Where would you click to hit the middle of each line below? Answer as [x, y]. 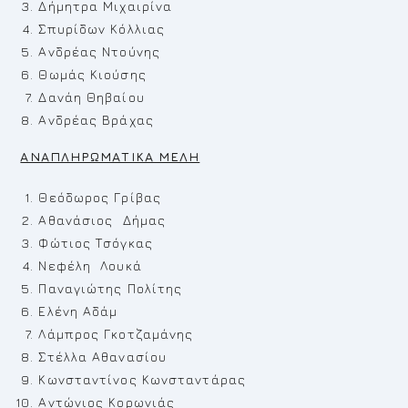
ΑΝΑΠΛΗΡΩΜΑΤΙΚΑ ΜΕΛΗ [110, 156]
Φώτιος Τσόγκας [96, 243]
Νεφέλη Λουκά [90, 265]
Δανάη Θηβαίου [92, 97]
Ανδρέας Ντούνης [99, 51]
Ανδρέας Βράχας [96, 120]
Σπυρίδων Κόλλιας [102, 29]
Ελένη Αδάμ [78, 311]
